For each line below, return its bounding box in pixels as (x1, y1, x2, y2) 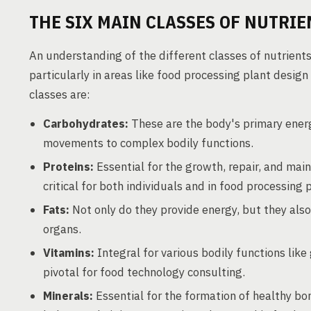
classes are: (29, 87, 90, 102)
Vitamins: (43, 245, 94, 260)
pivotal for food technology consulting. (43, 264, 245, 280)
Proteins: (43, 159, 94, 174)
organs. (43, 221, 81, 237)
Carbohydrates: (43, 116, 128, 131)
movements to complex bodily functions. (43, 135, 253, 151)
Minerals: (43, 288, 93, 303)
